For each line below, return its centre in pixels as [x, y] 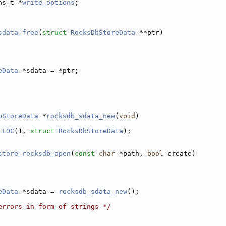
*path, [131, 154]
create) [180, 154]
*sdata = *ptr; [48, 70]
